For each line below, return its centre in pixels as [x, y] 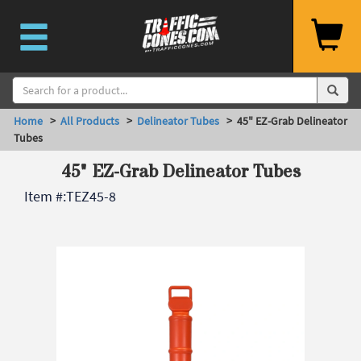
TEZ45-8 [91, 196]
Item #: [45, 196]
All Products [90, 121]
